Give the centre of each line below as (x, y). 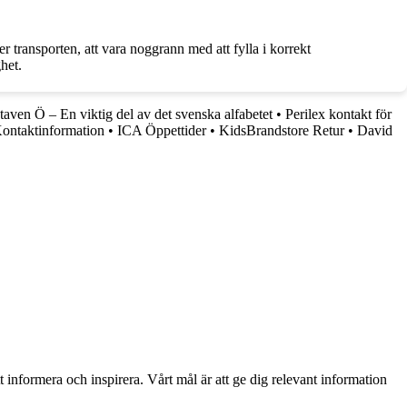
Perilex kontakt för (338, 114)
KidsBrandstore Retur (282, 130)
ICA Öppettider (162, 130)
